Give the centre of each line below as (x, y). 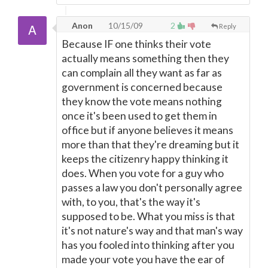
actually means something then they (145, 58)
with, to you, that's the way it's (131, 202)
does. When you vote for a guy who (143, 173)
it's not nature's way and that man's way (152, 231)
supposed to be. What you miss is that (148, 216)
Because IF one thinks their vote (136, 44)
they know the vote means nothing (142, 101)
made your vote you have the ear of (143, 259)
